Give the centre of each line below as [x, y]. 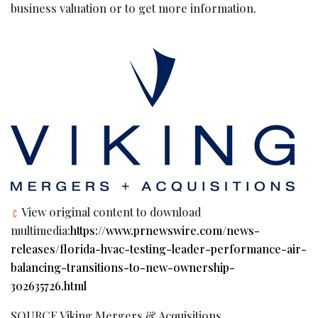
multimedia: [40, 230]
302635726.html [49, 285]
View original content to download [110, 212]
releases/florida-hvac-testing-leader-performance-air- [159, 248]
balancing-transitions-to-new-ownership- [123, 267]
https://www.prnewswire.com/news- [165, 230]
